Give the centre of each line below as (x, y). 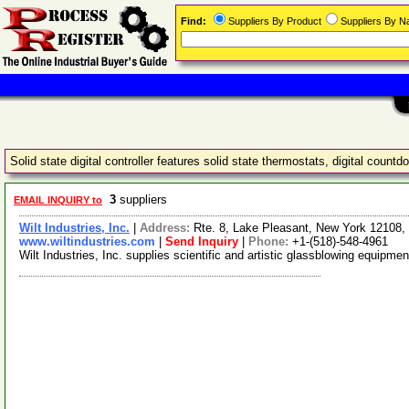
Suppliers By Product (275, 21)
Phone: (270, 241)
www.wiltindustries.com (87, 241)
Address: (167, 228)
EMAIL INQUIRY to (58, 200)
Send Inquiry (202, 241)
